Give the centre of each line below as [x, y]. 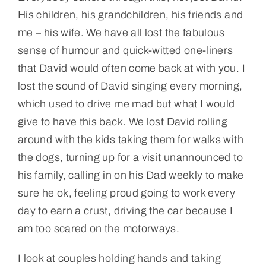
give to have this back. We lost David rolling [123, 121]
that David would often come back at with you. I [131, 68]
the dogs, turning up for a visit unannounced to [130, 157]
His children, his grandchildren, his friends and [130, 15]
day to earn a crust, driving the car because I [125, 210]
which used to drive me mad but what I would [126, 104]
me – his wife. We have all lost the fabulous [121, 32]
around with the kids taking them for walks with [130, 139]
